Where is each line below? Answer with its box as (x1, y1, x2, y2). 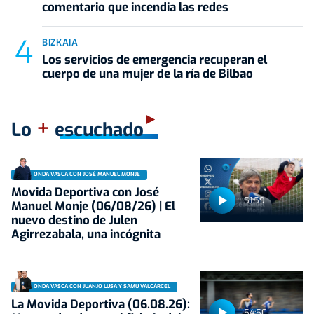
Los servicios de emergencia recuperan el (42, 51, 267, 68)
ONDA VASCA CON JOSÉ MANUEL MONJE (34, 170, 140, 179)
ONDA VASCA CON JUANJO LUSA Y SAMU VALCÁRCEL (34, 282, 170, 291)
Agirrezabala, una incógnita (11, 226, 161, 243)
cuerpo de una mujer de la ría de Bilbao (42, 65, 253, 82)
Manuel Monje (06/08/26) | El (11, 198, 175, 214)
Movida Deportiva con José (11, 184, 159, 200)
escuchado (50, 117, 144, 142)
